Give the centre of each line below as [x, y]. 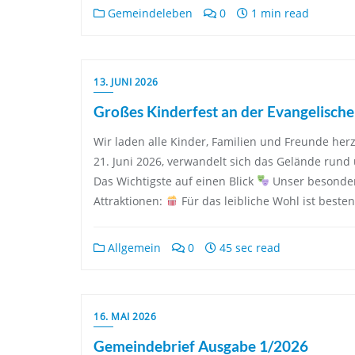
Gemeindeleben [149, 13]
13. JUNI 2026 [126, 82]
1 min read [279, 13]
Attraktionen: [130, 201]
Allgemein [133, 248]
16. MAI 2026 [125, 317]
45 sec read [248, 248]
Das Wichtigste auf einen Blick [175, 181]
